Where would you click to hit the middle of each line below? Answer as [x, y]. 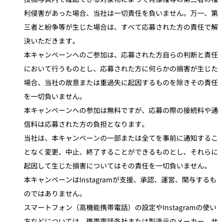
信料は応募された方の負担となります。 [86, 124]
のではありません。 [55, 194]
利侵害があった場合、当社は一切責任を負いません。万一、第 [121, 13]
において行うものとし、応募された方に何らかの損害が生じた [121, 69]
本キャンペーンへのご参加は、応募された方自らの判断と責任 [121, 55]
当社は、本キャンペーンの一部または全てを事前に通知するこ [121, 138]
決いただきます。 [52, 41]
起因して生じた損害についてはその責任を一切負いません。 [117, 166]
